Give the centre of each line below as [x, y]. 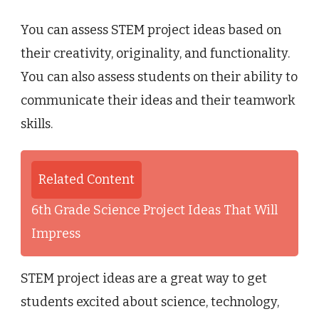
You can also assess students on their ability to [159, 77]
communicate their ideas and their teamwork [158, 101]
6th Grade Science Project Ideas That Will [155, 210]
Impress [56, 234]
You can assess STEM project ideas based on [151, 30]
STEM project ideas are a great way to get [144, 279]
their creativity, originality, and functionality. [155, 54]
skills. [37, 124]
